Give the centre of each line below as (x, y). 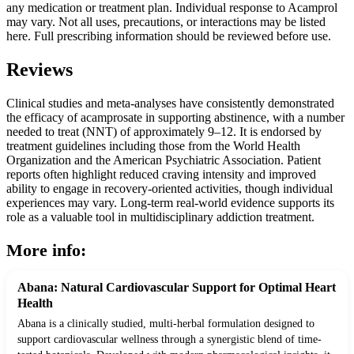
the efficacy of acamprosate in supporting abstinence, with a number (175, 118)
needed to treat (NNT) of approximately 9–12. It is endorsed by (164, 132)
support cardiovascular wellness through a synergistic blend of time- (169, 340)
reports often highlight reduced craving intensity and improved (161, 175)
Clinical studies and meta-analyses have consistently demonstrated (170, 104)
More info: (46, 250)
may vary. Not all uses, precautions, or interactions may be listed (166, 22)
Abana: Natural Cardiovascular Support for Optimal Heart (177, 288)
